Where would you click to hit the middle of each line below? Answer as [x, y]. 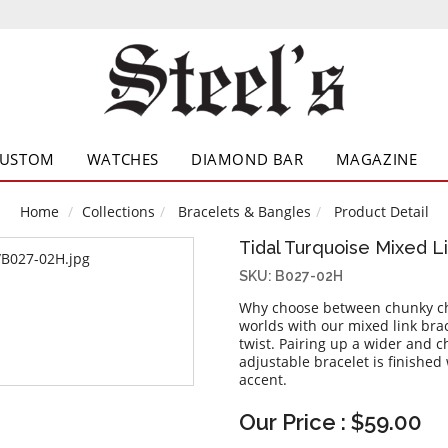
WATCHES [122, 159]
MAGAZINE [376, 159]
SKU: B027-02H [291, 276]
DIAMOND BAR [247, 159]
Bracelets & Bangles [244, 212]
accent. [263, 380]
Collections [118, 212]
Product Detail [379, 212]
